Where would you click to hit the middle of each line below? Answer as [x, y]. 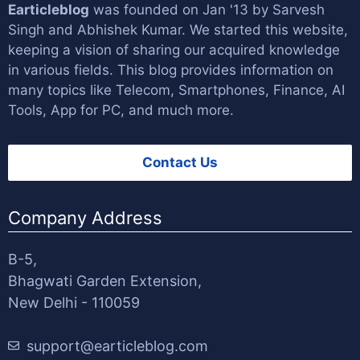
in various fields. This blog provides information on [171, 70]
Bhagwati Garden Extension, [105, 280]
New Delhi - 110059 [74, 302]
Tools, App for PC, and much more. [121, 110]
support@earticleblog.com [118, 346]
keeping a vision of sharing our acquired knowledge [174, 49]
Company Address [85, 217]
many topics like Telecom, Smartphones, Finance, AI [176, 90]
